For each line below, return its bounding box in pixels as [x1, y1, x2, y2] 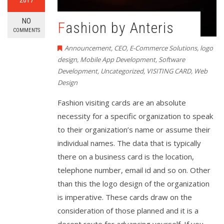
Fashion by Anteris [65, 19, 174, 37]
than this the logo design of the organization [57, 178, 209, 189]
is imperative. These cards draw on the [57, 192, 192, 202]
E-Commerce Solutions [129, 43, 197, 53]
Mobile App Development [80, 55, 155, 64]
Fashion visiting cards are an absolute [57, 97, 186, 108]
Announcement [64, 43, 111, 53]
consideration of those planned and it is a [57, 205, 198, 216]
